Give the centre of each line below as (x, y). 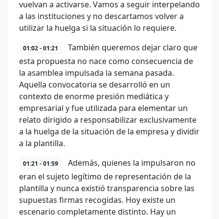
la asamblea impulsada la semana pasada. (97, 73)
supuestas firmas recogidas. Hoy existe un (97, 200)
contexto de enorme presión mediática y (94, 96)
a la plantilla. (42, 143)
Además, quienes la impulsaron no (131, 163)
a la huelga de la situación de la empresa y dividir (109, 131)
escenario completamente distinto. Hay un (98, 212)
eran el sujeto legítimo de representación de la (105, 176)
